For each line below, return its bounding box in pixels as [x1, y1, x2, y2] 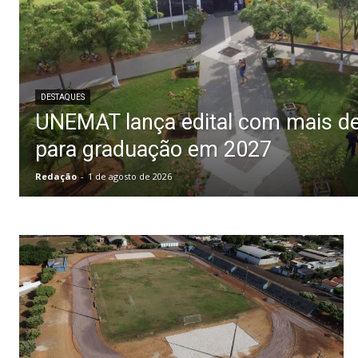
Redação [35, 169, 77, 182]
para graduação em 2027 [35, 136, 272, 162]
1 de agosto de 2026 [88, 169, 172, 182]
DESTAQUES [41, 92, 85, 101]
